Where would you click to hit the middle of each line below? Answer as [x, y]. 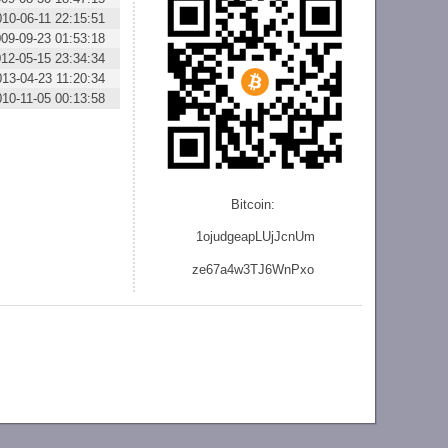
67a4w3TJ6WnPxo [260, 269]
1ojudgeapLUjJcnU [249, 237]
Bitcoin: [255, 205]
